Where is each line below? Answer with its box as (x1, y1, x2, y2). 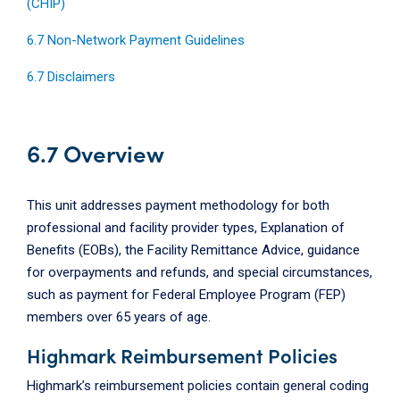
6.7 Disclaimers (27, 69, 115, 85)
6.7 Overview (27, 136, 164, 169)
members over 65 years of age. (27, 309, 211, 325)
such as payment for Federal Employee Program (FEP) (27, 287, 346, 303)
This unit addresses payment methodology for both (27, 197, 329, 213)
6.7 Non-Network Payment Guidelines (27, 32, 245, 48)
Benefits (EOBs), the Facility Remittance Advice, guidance (27, 242, 360, 258)
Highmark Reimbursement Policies (27, 341, 337, 369)
